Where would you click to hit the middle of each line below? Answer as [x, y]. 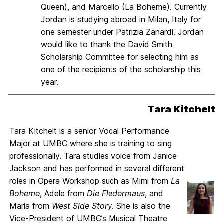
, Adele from [63, 193]
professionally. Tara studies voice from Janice [93, 156]
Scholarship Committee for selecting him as [120, 57]
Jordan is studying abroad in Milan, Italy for [121, 19]
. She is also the [141, 206]
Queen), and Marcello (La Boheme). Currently [124, 7]
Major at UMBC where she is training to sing [91, 143]
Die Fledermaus [116, 193]
